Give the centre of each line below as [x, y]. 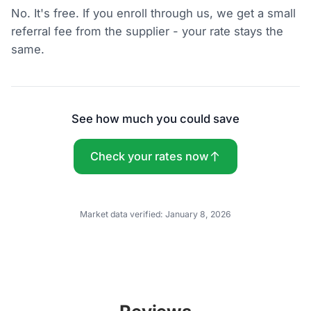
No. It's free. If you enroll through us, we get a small [154, 13]
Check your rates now [150, 157]
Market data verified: [123, 214]
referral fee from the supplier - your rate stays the [148, 31]
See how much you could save [155, 118]
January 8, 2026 [198, 214]
